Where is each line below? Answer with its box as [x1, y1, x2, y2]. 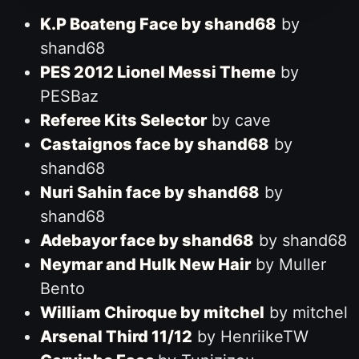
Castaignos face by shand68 [39, 134, 269, 154]
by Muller [250, 254, 326, 274]
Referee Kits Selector [39, 110, 207, 130]
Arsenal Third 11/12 [39, 326, 192, 346]
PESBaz [39, 86, 99, 106]
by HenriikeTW [192, 326, 309, 346]
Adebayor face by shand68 [39, 230, 254, 250]
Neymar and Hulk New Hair [39, 254, 251, 274]
